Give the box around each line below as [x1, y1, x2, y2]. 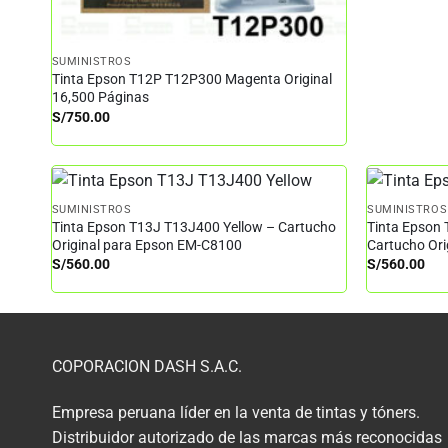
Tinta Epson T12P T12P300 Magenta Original [51, 71, 332, 89]
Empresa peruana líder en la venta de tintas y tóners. [52, 402, 420, 422]
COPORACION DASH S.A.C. [52, 356, 242, 376]
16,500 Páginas [51, 89, 149, 107]
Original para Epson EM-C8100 [51, 236, 242, 254]
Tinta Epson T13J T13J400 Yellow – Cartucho [51, 218, 336, 236]
